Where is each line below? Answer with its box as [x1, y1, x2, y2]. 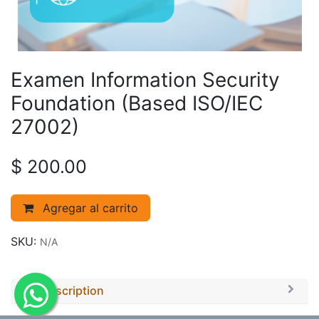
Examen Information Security [11, 68, 280, 92]
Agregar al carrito [39, 201, 138, 215]
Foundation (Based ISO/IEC [11, 91, 263, 115]
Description [41, 283, 104, 298]
